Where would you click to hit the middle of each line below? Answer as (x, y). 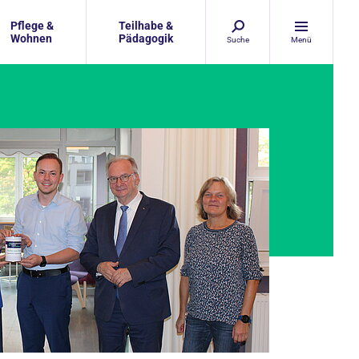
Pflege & (32, 26)
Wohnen (31, 38)
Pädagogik (146, 38)
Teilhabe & (146, 26)
